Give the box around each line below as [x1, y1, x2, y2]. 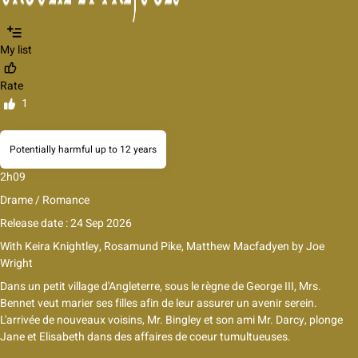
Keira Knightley [22, 238, 99, 256]
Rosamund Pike [104, 238, 181, 256]
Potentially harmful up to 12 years [10, 142, 157, 157]
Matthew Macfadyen [186, 238, 289, 256]
